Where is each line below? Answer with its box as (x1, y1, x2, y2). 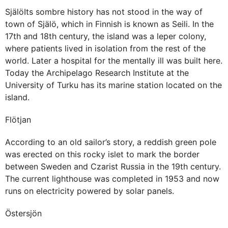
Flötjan (5, 115, 31, 125)
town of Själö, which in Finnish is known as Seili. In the (5, 19, 214, 30)
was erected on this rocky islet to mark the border (5, 149, 199, 160)
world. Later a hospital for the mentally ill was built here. (5, 55, 222, 66)
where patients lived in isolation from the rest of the (5, 43, 206, 54)
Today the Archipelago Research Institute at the (5, 68, 189, 78)
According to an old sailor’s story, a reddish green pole (5, 137, 216, 148)
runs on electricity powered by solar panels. (5, 186, 174, 196)
